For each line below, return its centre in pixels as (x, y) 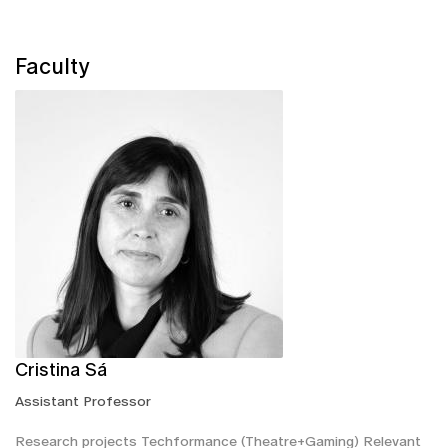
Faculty (52, 66)
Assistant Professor (83, 400)
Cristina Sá (61, 369)
